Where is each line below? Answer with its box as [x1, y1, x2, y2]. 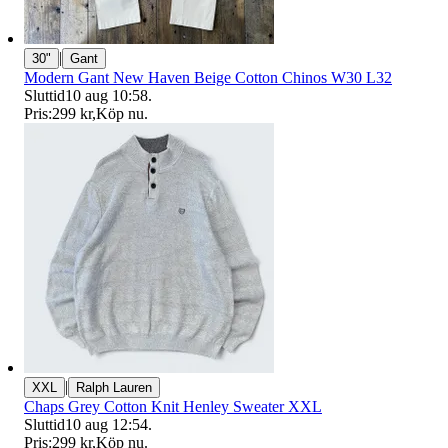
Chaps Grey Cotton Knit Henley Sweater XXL [24, 397, 322, 415]
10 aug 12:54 [65, 415, 148, 433]
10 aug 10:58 [65, 86, 148, 104]
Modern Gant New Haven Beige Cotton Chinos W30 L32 [24, 68, 392, 86]
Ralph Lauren [76, 379, 152, 395]
